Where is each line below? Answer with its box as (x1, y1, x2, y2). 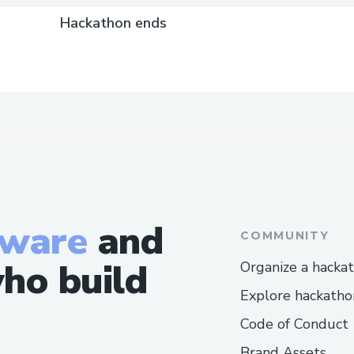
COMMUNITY (240, 228, 330, 243)
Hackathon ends (60, 13, 168, 32)
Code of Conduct (240, 314, 349, 333)
